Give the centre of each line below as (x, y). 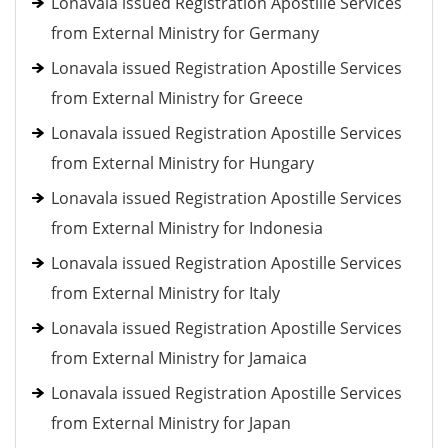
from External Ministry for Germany (185, 33)
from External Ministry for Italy (165, 293)
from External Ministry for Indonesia (187, 228)
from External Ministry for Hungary (182, 163)
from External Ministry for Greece (177, 98)
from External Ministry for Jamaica (179, 358)
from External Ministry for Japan (171, 423)
